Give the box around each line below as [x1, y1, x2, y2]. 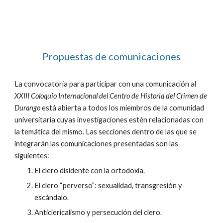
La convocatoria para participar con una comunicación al [14, 80, 197, 88]
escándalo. [34, 193, 69, 202]
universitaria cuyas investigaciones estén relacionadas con [14, 115, 204, 124]
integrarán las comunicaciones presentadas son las [14, 139, 179, 148]
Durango [14, 104, 41, 112]
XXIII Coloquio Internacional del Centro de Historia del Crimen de [14, 92, 208, 100]
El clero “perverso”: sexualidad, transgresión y [34, 181, 183, 190]
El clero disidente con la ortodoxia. [34, 166, 145, 175]
